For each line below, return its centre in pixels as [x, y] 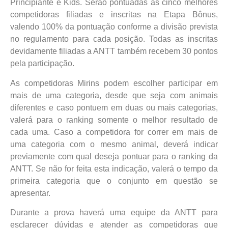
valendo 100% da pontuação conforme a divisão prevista [114, 27]
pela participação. [42, 64]
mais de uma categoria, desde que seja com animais [114, 95]
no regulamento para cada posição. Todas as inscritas [114, 39]
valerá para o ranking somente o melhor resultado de [114, 120]
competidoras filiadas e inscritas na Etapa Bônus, [114, 15]
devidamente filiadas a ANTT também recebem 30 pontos [114, 51]
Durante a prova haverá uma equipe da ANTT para [114, 213]
